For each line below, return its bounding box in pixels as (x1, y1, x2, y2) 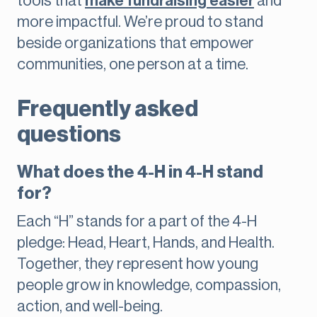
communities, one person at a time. (17, 57, 248, 73)
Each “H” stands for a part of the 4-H (17, 214, 257, 230)
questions (17, 123, 121, 146)
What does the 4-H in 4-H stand (17, 163, 263, 181)
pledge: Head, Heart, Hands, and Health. (17, 235, 275, 251)
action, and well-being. (17, 299, 163, 315)
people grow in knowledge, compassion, (17, 277, 281, 294)
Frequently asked (17, 98, 198, 121)
